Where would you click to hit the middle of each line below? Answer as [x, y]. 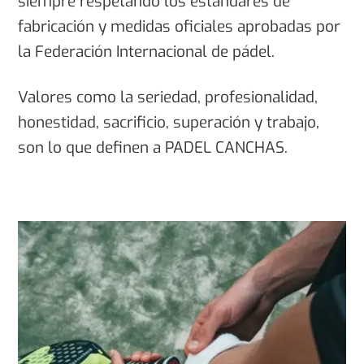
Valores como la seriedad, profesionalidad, [168, 97]
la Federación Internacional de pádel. [147, 52]
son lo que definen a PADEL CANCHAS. [153, 147]
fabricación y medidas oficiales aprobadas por [180, 27]
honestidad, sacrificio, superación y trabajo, [169, 122]
